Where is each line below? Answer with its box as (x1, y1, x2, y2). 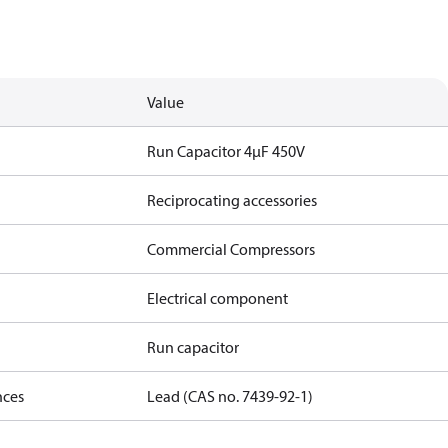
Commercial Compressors (147, 239, 316, 259)
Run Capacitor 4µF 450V (147, 141, 306, 161)
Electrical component (147, 288, 289, 308)
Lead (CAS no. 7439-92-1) (147, 386, 314, 406)
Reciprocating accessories (147, 190, 318, 210)
